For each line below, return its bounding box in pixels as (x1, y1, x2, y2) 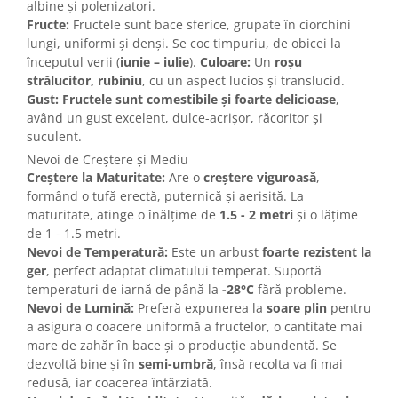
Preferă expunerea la (134, 299, 267, 317)
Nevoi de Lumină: (27, 299, 134, 317)
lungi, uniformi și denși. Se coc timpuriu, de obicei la (27, 35, 341, 52)
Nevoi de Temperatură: (27, 243, 168, 261)
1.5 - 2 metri (219, 206, 293, 224)
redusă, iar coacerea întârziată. (27, 374, 212, 392)
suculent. (27, 128, 82, 146)
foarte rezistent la (262, 243, 371, 261)
